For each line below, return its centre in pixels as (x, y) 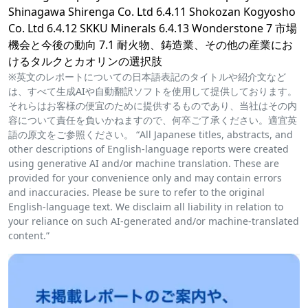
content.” (29, 236)
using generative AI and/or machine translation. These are (144, 164)
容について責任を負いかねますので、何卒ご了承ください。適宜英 (153, 120)
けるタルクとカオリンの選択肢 (85, 62)
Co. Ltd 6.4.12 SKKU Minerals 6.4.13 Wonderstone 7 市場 (153, 29)
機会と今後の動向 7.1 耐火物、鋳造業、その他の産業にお (151, 45)
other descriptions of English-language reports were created (148, 149)
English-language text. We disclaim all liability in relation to (146, 207)
